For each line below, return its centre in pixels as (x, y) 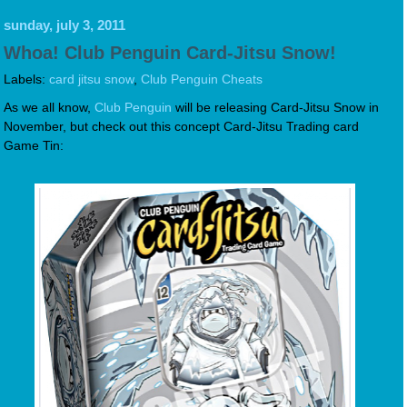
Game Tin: (34, 145)
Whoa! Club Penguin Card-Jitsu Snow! (170, 52)
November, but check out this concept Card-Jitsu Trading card (181, 126)
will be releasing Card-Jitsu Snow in (275, 107)
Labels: (26, 79)
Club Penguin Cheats (202, 79)
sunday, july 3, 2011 (65, 25)
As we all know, (49, 107)
